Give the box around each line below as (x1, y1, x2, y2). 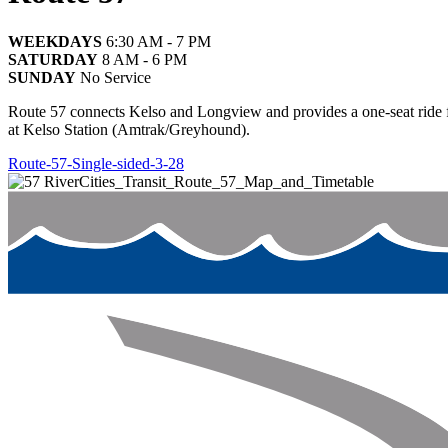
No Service (76, 68, 151, 86)
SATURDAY (8, 50, 98, 68)
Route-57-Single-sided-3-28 (8, 154, 184, 172)
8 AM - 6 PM (98, 50, 187, 68)
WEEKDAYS (8, 32, 102, 50)
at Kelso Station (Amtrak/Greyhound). (8, 120, 250, 138)
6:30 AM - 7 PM (102, 32, 211, 50)
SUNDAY (8, 68, 76, 86)
